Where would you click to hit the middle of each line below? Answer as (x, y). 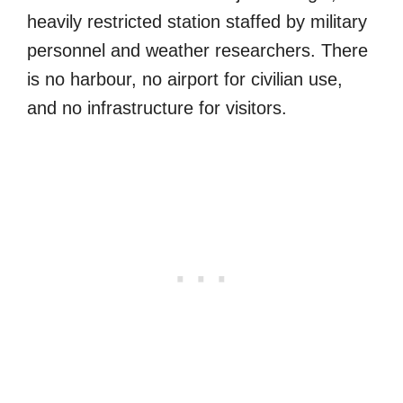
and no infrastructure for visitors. (157, 107)
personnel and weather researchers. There (197, 50)
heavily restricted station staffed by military (197, 21)
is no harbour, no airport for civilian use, (185, 79)
